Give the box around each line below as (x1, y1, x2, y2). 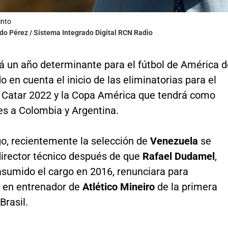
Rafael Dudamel (142, 150, 215, 162)
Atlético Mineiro (82, 180, 157, 193)
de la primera (157, 180, 217, 193)
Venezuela (150, 134, 201, 147)
